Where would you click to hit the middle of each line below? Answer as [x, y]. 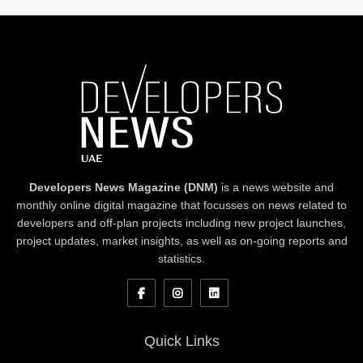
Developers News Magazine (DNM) [124, 187]
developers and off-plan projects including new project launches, [181, 222]
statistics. [181, 258]
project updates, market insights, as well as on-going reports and [181, 240]
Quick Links [181, 342]
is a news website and [276, 187]
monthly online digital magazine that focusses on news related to [181, 205]
